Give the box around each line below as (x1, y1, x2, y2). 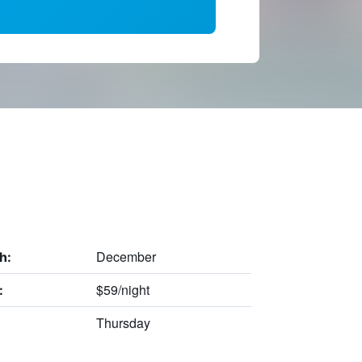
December (95, 246, 156, 266)
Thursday (95, 313, 150, 332)
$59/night (95, 280, 149, 299)
